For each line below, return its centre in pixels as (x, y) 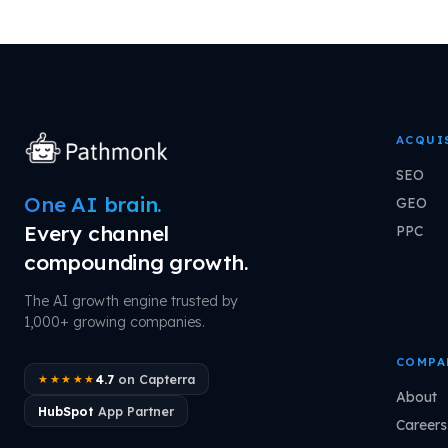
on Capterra (154, 379)
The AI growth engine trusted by (131, 301)
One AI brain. (93, 204)
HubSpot (66, 411)
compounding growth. (137, 262)
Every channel (97, 233)
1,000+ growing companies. (114, 322)
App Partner (134, 411)
